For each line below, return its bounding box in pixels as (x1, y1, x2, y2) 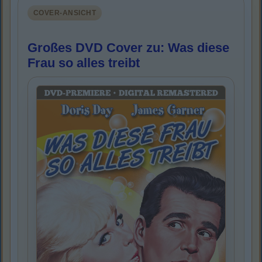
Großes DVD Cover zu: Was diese (27, 40, 229, 56)
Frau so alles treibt (27, 56, 140, 71)
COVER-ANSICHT (33, 9, 96, 18)
